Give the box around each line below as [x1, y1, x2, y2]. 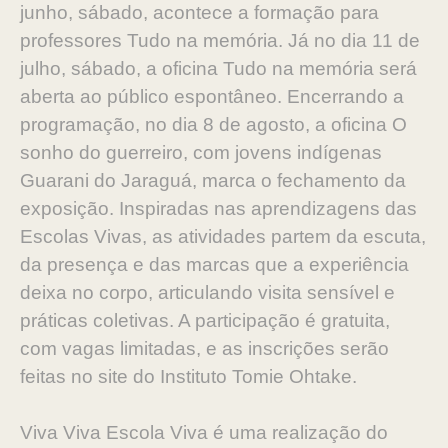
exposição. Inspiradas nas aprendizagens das [20, 198, 417, 219]
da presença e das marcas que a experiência [20, 254, 409, 275]
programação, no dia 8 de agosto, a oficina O [20, 114, 407, 135]
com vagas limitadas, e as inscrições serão [20, 338, 389, 359]
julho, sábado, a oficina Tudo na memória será [20, 58, 417, 79]
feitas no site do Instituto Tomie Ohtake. [20, 366, 362, 387]
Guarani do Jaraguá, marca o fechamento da [20, 170, 406, 191]
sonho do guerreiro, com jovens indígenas [20, 142, 382, 163]
